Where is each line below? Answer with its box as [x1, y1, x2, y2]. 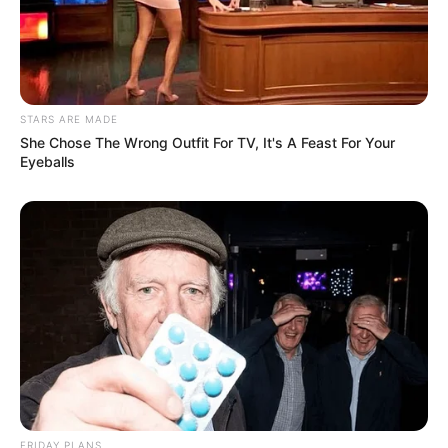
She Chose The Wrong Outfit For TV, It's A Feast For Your [20, 134, 395, 152]
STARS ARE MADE [20, 113, 118, 126]
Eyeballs [20, 153, 75, 171]
